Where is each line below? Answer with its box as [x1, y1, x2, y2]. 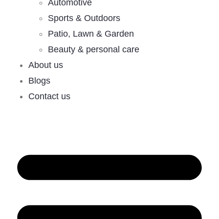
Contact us [28, 91, 70, 102]
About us [28, 60, 63, 70]
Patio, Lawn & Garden [48, 29, 134, 39]
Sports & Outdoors [48, 13, 120, 23]
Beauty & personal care [48, 44, 139, 55]
